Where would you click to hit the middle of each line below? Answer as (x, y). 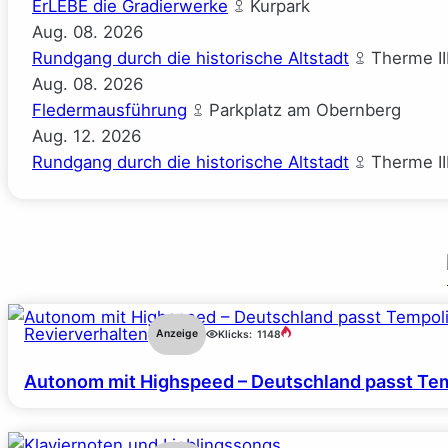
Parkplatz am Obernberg (302, 110)
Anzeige (177, 334)
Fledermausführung (109, 110)
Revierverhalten (86, 334)
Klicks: (235, 334)
